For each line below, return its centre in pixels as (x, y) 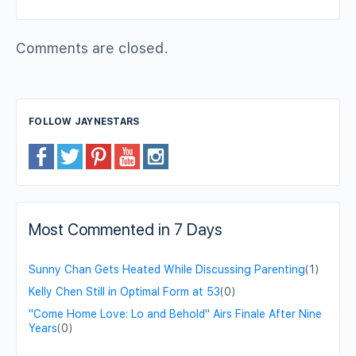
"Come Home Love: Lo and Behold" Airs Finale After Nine (175, 314)
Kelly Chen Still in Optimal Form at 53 (124, 292)
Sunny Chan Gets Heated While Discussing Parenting (167, 270)
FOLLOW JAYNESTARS (84, 122)
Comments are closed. (92, 48)
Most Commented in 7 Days (126, 230)
